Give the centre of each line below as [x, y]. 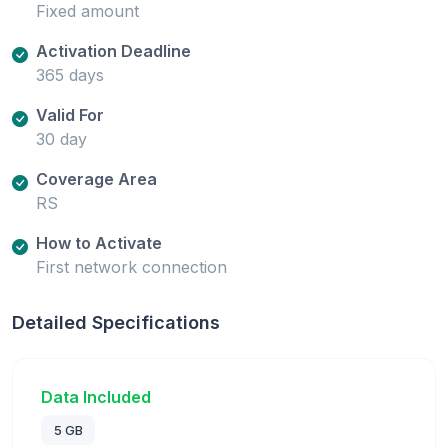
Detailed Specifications [116, 322]
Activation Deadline [113, 50]
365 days [70, 74]
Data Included [96, 396]
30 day [61, 138]
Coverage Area [96, 178]
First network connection [131, 266]
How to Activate [99, 242]
